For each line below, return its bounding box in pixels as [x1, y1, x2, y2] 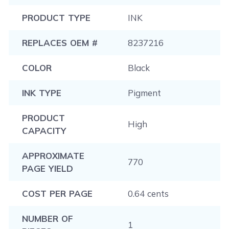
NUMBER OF [21, 213, 73, 224]
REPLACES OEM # [21, 37, 98, 48]
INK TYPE [21, 87, 61, 98]
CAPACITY [21, 125, 66, 136]
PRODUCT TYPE [21, 12, 90, 23]
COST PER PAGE [21, 188, 93, 199]
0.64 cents [127, 188, 169, 199]
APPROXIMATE [21, 150, 84, 161]
